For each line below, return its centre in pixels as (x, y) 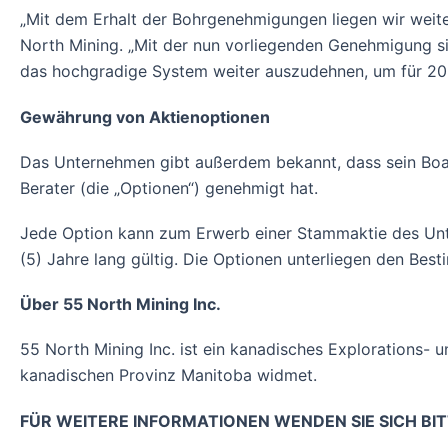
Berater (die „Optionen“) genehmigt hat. (169, 187)
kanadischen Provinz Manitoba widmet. (168, 375)
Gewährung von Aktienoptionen (145, 116)
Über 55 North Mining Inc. (120, 304)
